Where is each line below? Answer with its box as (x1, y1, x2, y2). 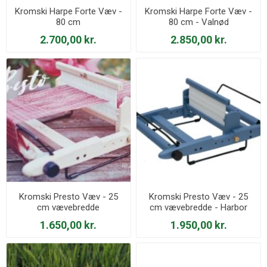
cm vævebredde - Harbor (150, 201, 248, 213)
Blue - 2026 (176, 212, 221, 223)
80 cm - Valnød (168, 17, 229, 28)
